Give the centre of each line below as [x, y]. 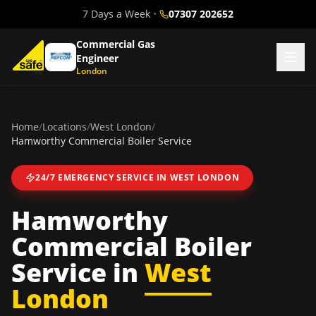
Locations [65, 127]
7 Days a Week [116, 14]
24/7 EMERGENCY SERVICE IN [103, 177]
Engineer [97, 58]
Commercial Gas [116, 44]
